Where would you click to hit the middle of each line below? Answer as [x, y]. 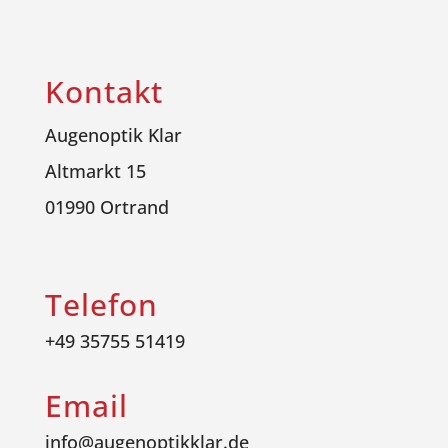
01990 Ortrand [106, 207]
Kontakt [103, 92]
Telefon [101, 305]
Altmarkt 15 [95, 171]
